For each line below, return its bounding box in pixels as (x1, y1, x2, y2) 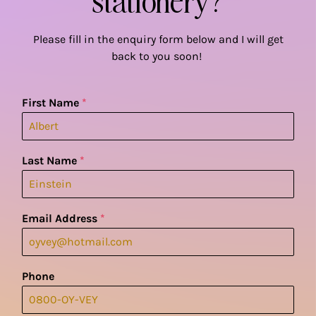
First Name (22, 95, 83, 109)
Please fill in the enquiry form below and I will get (32, 32, 284, 46)
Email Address (22, 211, 101, 225)
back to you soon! (111, 49, 205, 63)
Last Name (22, 153, 80, 167)
